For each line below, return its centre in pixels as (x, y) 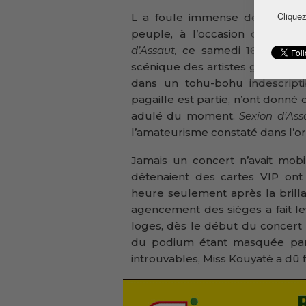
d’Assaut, (157, 50)
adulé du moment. (185, 115)
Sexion (256, 115)
